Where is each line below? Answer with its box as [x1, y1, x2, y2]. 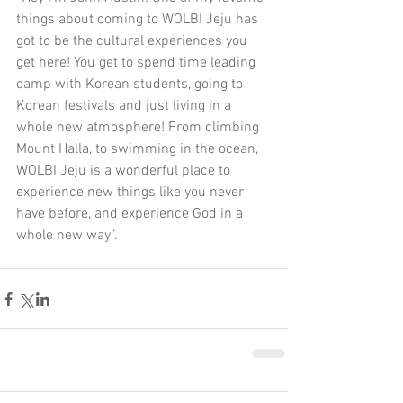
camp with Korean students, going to [16, 76, 246, 94]
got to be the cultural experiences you [16, 32, 251, 51]
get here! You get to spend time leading [16, 54, 259, 73]
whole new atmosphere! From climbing [16, 119, 263, 138]
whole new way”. [16, 227, 118, 246]
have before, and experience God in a [16, 205, 246, 224]
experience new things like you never [16, 184, 247, 202]
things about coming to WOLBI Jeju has [16, 11, 262, 30]
